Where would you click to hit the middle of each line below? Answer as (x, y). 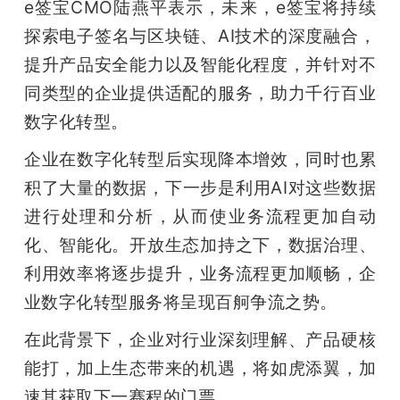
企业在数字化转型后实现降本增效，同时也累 (200, 159)
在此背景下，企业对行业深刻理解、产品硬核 (200, 340)
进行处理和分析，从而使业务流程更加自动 (200, 217)
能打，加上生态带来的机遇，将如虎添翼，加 (200, 368)
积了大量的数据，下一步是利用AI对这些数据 (200, 188)
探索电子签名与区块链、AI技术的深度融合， (200, 36)
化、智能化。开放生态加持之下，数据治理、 (200, 245)
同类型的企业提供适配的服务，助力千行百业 (200, 93)
